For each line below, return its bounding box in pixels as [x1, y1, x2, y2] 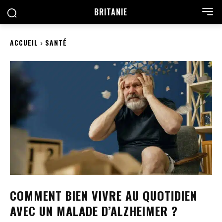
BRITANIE [94, 6, 128, 18]
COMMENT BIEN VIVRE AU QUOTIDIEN [10, 186, 197, 204]
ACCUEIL [10, 37, 38, 48]
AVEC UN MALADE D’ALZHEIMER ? [10, 201, 178, 220]
